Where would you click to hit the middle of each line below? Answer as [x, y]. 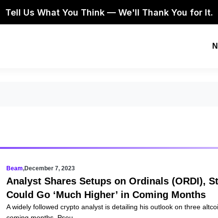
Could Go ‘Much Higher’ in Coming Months [106, 195]
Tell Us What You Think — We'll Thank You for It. [109, 12]
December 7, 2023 [49, 168]
